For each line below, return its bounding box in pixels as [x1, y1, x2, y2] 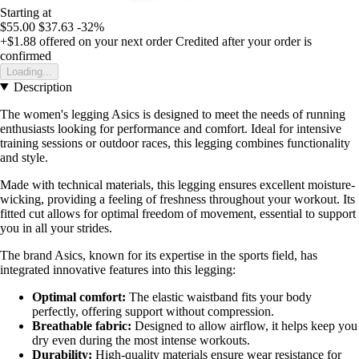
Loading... [6, 65, 52, 78]
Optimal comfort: [32, 289, 126, 304]
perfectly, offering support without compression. [32, 304, 274, 318]
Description [13, 79, 72, 94]
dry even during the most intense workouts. [32, 333, 250, 347]
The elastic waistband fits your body [126, 289, 312, 304]
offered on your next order [36, 34, 172, 48]
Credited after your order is [175, 34, 312, 48]
